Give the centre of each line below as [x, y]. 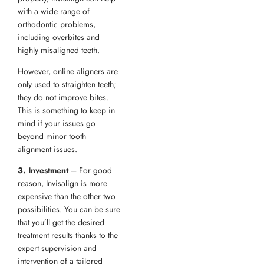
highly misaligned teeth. [60, 50]
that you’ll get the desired [61, 222]
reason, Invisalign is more [62, 184]
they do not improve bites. [63, 97]
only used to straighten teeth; [67, 84]
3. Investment [43, 171]
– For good [90, 171]
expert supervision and [57, 248]
